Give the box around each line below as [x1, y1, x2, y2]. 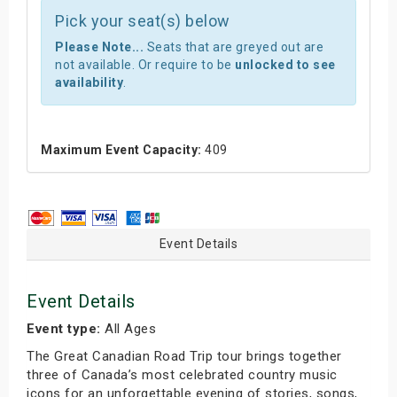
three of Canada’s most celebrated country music [27, 366, 338, 383]
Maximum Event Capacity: [41, 142, 202, 157]
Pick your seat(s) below [55, 11, 230, 30]
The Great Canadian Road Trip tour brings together [27, 347, 342, 364]
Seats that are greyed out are [144, 39, 323, 54]
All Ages [100, 320, 156, 337]
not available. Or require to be [55, 57, 235, 72]
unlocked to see [235, 57, 336, 72]
